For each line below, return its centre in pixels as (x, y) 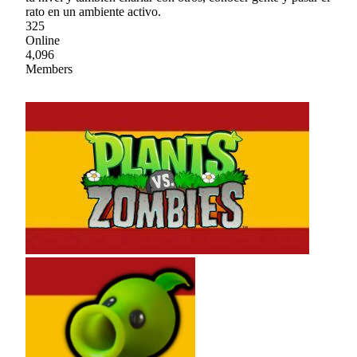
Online (43, 40)
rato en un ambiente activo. (93, 11)
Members (49, 69)
